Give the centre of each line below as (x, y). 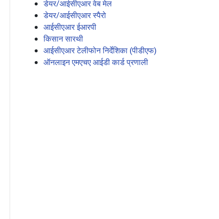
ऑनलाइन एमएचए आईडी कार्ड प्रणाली (96, 62)
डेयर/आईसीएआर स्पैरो (75, 15)
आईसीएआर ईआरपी (70, 27)
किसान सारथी (63, 38)
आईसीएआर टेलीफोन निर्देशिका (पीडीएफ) (100, 50)
